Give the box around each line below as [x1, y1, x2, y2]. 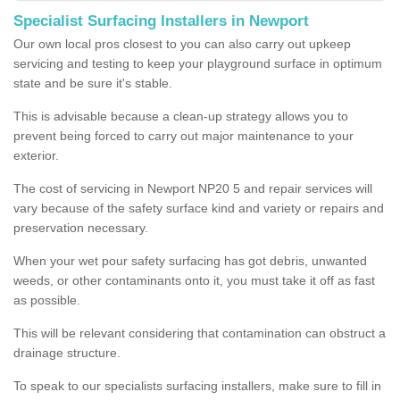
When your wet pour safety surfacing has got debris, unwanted [13, 253, 367, 268]
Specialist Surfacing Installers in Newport [13, 12, 309, 29]
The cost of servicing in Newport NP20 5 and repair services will [13, 180, 372, 196]
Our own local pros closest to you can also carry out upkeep [13, 36, 351, 51]
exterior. [13, 147, 59, 162]
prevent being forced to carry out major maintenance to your [13, 128, 354, 143]
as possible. [13, 292, 80, 307]
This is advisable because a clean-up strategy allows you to [13, 108, 348, 123]
